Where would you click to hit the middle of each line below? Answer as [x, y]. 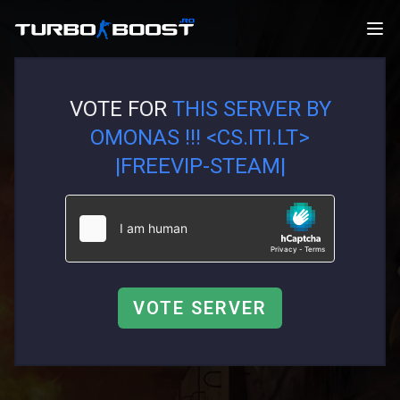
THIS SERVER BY [251, 109]
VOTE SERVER [200, 308]
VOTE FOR [118, 109]
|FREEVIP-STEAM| [200, 166]
